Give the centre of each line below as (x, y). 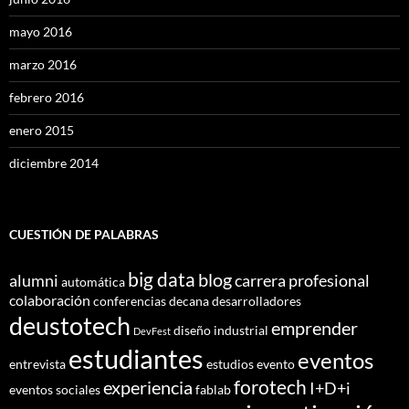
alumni (34, 280)
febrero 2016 (47, 97)
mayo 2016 (41, 31)
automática (93, 281)
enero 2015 (42, 130)
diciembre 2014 (54, 163)
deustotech (70, 325)
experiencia (148, 387)
